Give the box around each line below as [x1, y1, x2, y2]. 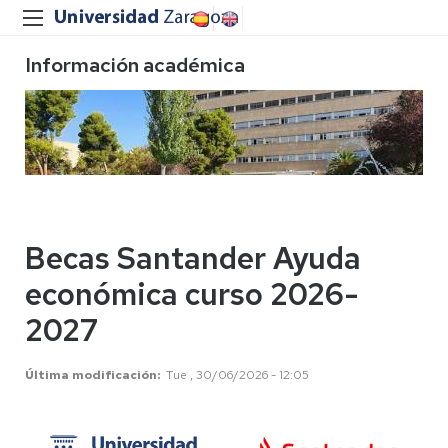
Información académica [25, 52, 245, 78]
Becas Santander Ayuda [25, 238, 361, 278]
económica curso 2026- [25, 274, 359, 314]
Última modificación [25, 367, 157, 383]
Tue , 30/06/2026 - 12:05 [166, 367, 309, 383]
